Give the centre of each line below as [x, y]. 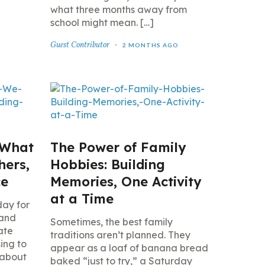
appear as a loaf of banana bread [129, 248]
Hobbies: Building [107, 164]
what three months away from [118, 9]
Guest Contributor [80, 45]
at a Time [82, 199]
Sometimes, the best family [111, 222]
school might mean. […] [102, 22]
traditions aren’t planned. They [120, 235]
